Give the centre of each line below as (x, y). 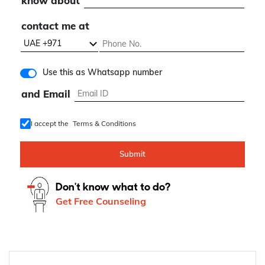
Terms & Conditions (104, 124)
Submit (132, 154)
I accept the (49, 124)
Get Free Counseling (101, 201)
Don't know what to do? (113, 188)
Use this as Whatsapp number (102, 72)
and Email (46, 94)
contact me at (55, 26)
